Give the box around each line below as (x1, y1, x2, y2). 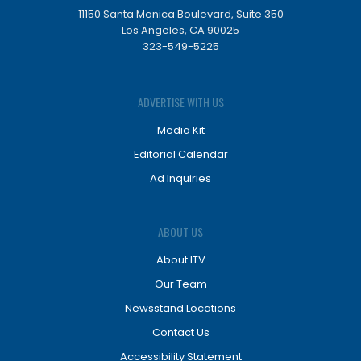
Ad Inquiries (150, 170, 211, 186)
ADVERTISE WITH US (137, 93, 224, 110)
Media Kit (156, 122, 205, 138)
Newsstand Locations (125, 300, 236, 316)
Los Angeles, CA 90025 (122, 22, 239, 38)
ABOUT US (158, 222, 203, 240)
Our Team (154, 276, 207, 292)
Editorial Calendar (133, 146, 228, 162)
